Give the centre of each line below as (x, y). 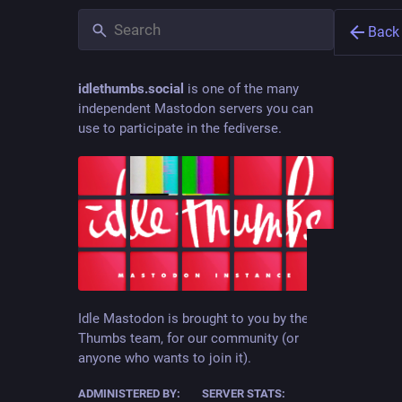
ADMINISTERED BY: (129, 393)
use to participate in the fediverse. (180, 128)
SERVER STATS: (243, 393)
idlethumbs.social (131, 89)
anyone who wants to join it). (165, 358)
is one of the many (241, 89)
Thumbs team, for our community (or (188, 338)
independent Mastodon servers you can (196, 109)
